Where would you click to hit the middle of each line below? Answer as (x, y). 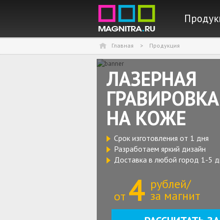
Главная (123, 45)
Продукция (165, 45)
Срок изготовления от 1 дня (161, 138)
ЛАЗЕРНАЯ (152, 79)
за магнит (175, 196)
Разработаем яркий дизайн (160, 149)
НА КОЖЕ (146, 118)
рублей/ (171, 184)
